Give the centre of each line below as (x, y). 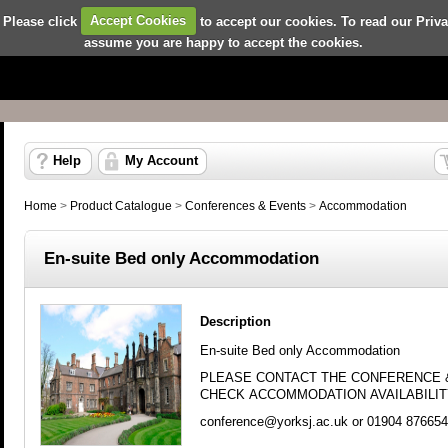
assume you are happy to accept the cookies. (224, 42)
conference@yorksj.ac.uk (274, 421)
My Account (161, 161)
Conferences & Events (245, 206)
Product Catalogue (121, 206)
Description (235, 321)
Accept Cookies (138, 20)
